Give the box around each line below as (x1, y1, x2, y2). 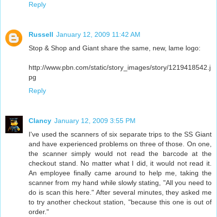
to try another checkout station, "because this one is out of (29, 198, 212, 206)
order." (29, 207, 49, 216)
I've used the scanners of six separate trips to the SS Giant (29, 130, 212, 138)
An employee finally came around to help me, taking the (29, 169, 212, 177)
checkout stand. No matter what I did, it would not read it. (29, 159, 212, 167)
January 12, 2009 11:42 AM (56, 30, 140, 38)
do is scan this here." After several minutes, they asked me (29, 188, 212, 196)
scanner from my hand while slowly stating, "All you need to (29, 178, 212, 186)
